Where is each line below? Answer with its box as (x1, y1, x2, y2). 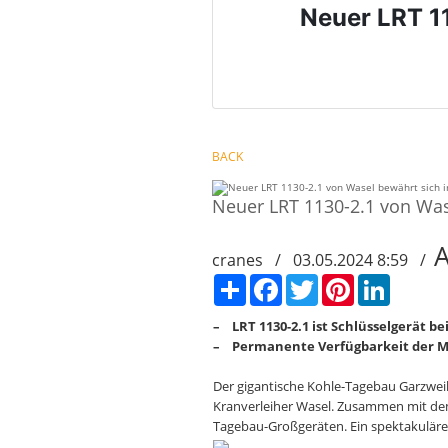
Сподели (246, 275, 288, 290)
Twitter (318, 275, 353, 290)
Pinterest (354, 275, 398, 290)
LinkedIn (390, 275, 430, 290)
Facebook (282, 275, 327, 290)
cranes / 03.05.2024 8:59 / (212, 249, 434, 272)
